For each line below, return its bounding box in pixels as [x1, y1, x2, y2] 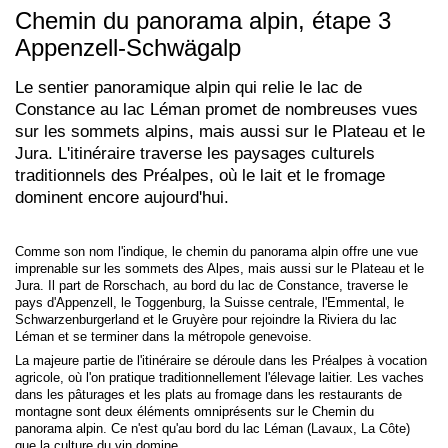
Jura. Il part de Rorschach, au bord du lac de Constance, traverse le [15, 277, 408, 293]
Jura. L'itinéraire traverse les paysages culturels [15, 143, 375, 162]
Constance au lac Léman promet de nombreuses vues [15, 99, 418, 118]
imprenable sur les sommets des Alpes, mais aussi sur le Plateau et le [15, 260, 424, 276]
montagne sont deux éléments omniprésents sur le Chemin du [15, 404, 374, 420]
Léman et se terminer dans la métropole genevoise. [15, 328, 312, 344]
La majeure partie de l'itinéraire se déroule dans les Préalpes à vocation [15, 353, 427, 369]
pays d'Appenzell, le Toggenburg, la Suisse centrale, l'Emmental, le [15, 294, 404, 310]
